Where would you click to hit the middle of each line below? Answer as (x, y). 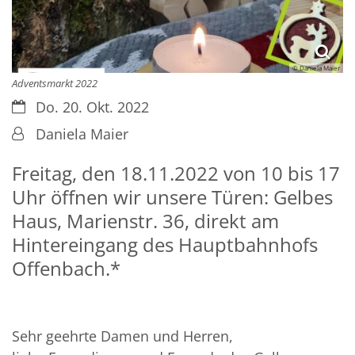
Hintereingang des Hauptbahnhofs (165, 245)
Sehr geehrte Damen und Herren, (122, 336)
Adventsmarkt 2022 (55, 84)
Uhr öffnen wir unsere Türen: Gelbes (172, 197)
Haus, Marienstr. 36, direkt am (145, 221)
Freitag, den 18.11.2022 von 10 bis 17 (176, 174)
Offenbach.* (66, 269)
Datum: (36, 107)
